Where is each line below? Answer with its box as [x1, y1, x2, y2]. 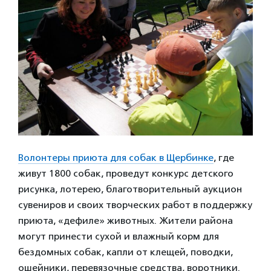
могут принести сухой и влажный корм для [18, 230, 219, 243]
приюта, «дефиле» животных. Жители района [18, 215, 233, 227]
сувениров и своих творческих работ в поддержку [18, 199, 252, 211]
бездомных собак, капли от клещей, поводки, [18, 246, 233, 258]
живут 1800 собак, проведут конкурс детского [18, 168, 233, 180]
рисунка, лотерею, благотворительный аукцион [18, 183, 242, 195]
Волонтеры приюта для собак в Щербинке [18, 152, 214, 164]
